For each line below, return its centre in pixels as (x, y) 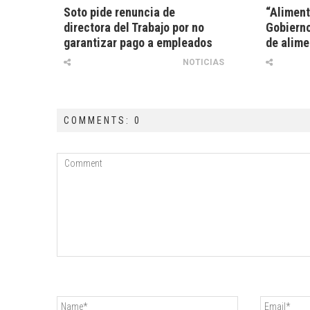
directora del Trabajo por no (134, 28)
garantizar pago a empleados (138, 43)
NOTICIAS (203, 63)
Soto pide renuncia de (119, 12)
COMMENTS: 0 (102, 121)
